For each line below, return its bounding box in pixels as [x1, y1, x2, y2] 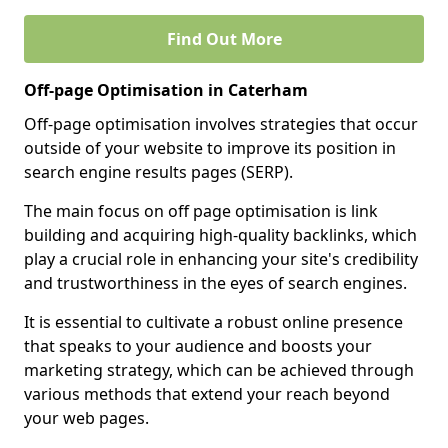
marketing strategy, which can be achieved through [24, 359, 414, 381]
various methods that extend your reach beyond [24, 383, 390, 405]
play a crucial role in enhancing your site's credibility [24, 248, 418, 270]
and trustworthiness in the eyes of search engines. [24, 272, 407, 294]
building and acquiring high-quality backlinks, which [24, 224, 417, 246]
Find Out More [166, 28, 282, 50]
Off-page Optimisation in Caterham [24, 79, 308, 101]
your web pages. [24, 407, 149, 429]
